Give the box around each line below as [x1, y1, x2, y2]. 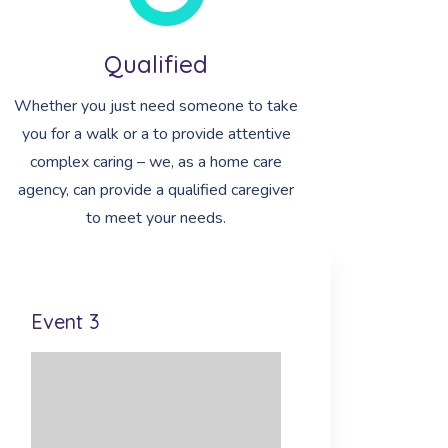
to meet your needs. [86, 207, 226, 229]
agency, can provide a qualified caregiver [18, 179, 294, 201]
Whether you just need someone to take [14, 95, 298, 117]
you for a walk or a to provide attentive [21, 123, 291, 145]
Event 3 [31, 309, 100, 334]
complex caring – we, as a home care [30, 151, 282, 173]
